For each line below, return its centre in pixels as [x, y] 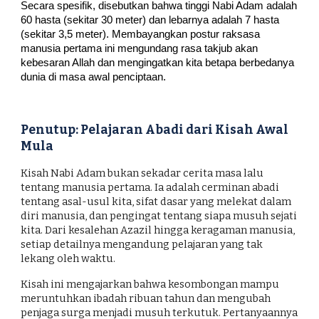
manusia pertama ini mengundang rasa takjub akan [140, 49]
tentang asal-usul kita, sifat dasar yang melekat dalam [156, 201]
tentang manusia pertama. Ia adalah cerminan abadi [150, 187]
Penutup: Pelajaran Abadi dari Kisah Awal [155, 130]
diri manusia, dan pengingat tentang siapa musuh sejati [159, 215]
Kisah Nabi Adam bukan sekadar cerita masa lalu [142, 173]
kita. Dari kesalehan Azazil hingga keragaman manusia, [158, 230]
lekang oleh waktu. [68, 258]
